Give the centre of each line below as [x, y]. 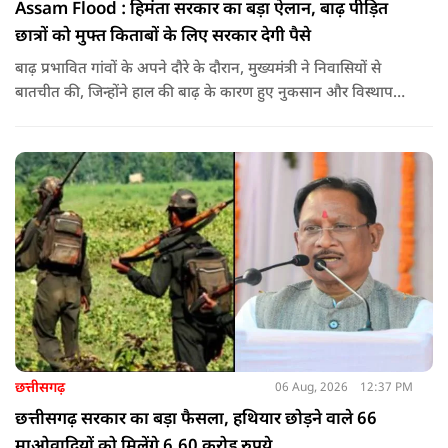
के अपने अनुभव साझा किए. [94, 117]
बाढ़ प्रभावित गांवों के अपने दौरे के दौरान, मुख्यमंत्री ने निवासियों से [198, 69]
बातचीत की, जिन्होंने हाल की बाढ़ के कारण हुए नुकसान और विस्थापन [208, 93]
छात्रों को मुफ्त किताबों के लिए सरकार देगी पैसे [163, 36]
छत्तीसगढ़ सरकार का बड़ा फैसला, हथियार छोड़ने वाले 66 [196, 419]
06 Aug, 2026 [311, 388]
